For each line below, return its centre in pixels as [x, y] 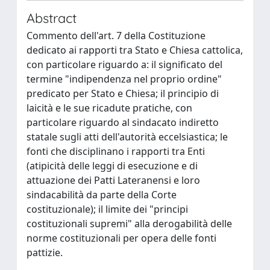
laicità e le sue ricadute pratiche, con [109, 108]
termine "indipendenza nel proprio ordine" [124, 79]
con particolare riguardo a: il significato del [124, 64]
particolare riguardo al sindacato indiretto [123, 122]
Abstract [52, 18]
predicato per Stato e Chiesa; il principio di [123, 93]
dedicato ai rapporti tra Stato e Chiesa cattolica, [135, 50]
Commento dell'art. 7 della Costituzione [116, 36]
